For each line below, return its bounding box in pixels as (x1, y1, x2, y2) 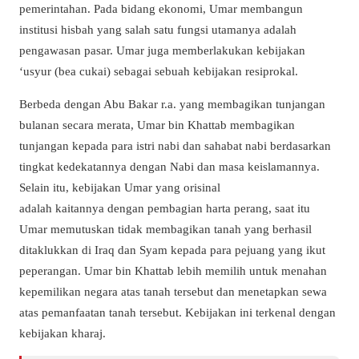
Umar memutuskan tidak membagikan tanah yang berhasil (19, 221, 312, 236)
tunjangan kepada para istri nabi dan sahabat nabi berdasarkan (19, 138, 331, 152)
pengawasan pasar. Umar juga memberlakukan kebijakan (19, 42, 305, 57)
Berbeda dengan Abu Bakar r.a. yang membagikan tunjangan (19, 96, 325, 111)
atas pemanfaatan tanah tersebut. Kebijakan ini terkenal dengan (19, 305, 336, 319)
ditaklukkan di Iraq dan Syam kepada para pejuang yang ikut (19, 242, 325, 256)
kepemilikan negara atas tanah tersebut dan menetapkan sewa (19, 284, 327, 298)
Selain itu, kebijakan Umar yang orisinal (19, 179, 220, 194)
